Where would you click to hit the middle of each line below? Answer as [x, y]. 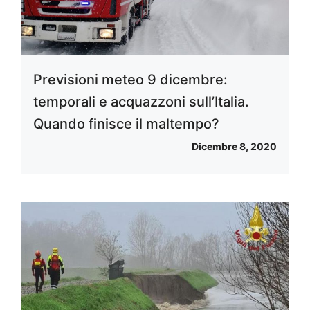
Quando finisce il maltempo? [126, 124]
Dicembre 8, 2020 [234, 146]
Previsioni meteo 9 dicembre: [130, 79]
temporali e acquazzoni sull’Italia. [141, 101]
